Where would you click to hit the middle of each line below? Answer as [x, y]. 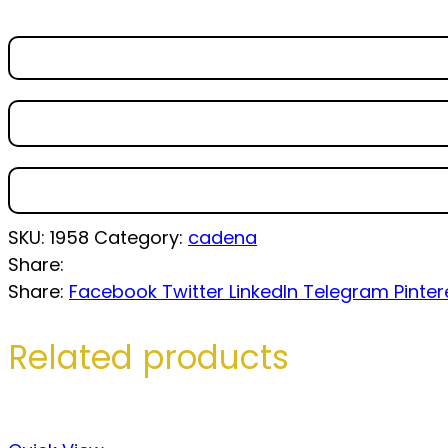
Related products [148, 357]
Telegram [346, 292]
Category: [141, 238]
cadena [222, 238]
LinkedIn [263, 292]
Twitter [193, 292]
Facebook [113, 292]
